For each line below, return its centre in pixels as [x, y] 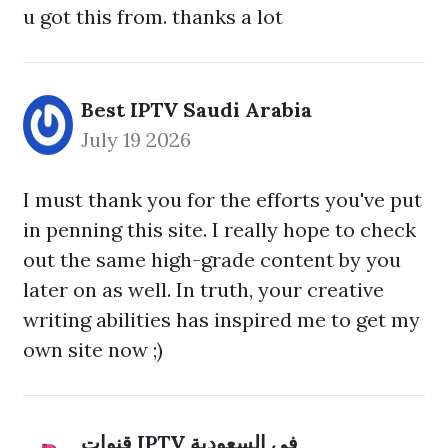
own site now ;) [93, 349]
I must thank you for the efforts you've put [222, 199]
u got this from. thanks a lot [153, 16]
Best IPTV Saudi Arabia [196, 109]
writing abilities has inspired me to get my [221, 319]
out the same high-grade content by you [212, 259]
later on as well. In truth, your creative [203, 289]
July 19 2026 [136, 139]
